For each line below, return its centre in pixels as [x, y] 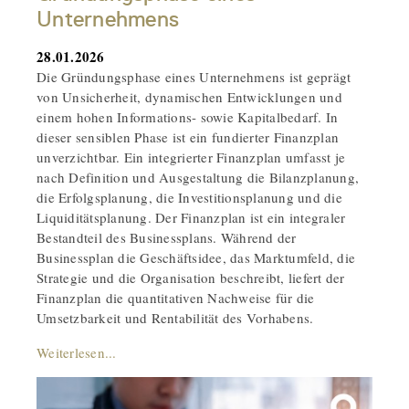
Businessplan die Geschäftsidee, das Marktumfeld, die [196, 257]
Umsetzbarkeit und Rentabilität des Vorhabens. [175, 317]
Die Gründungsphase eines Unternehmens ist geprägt [194, 76]
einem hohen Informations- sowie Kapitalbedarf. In [188, 116]
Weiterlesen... [77, 352]
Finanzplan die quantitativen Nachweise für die [176, 297]
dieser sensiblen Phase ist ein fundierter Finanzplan [188, 136]
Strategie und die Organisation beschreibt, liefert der [191, 277]
